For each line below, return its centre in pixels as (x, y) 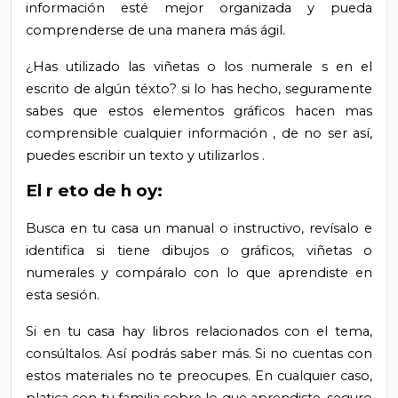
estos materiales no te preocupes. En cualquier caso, (199, 375)
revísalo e (341, 228)
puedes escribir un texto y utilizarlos (144, 155)
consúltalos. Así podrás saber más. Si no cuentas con (199, 353)
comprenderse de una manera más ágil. (155, 30)
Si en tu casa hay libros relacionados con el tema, (199, 331)
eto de (89, 190)
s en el (347, 66)
